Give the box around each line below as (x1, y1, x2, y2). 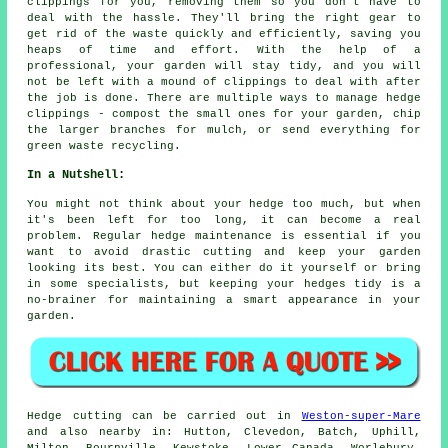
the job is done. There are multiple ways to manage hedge (27, 92, 421, 105)
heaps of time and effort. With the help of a (27, 44, 421, 57)
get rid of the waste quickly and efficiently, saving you (27, 28, 421, 41)
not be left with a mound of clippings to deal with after (27, 76, 421, 89)
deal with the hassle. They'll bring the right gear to (27, 12, 421, 25)
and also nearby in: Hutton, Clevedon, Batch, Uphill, (27, 425, 421, 438)
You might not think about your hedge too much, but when (27, 198, 421, 211)
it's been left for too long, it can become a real (27, 214, 421, 227)
